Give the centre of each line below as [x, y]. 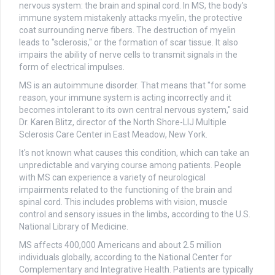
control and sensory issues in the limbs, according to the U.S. [135, 215]
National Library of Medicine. [74, 227]
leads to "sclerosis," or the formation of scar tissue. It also [129, 43]
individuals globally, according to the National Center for [126, 258]
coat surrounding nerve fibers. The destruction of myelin [127, 30]
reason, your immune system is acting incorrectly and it [125, 98]
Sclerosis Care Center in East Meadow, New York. [113, 135]
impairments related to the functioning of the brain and [126, 190]
